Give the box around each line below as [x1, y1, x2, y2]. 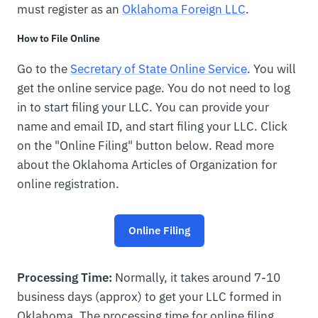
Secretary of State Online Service [70, 60, 247, 77]
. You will [247, 60, 296, 77]
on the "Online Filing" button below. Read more [17, 137, 274, 153]
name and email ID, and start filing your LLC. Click [17, 118, 287, 134]
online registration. [17, 175, 119, 192]
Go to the [17, 60, 70, 77]
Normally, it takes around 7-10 [112, 270, 280, 286]
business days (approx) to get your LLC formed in [17, 289, 282, 305]
